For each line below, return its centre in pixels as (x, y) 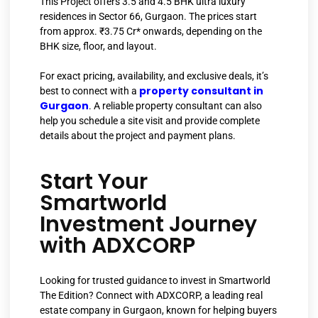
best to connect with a (88, 91)
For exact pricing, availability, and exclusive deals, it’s (154, 76)
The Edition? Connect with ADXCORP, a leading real (151, 295)
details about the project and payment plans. (138, 136)
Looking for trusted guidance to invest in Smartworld (155, 280)
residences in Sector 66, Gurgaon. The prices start (148, 17)
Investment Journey (148, 224)
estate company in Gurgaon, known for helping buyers (158, 310)
